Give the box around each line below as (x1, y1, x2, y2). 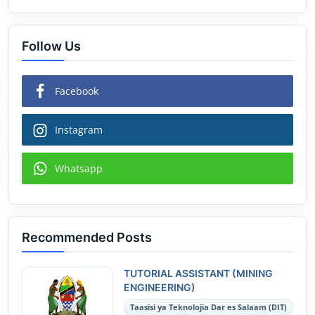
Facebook (55, 84, 98, 98)
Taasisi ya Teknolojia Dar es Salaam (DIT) (130, 302, 287, 312)
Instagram (55, 123, 103, 136)
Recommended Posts (22, 230, 152, 245)
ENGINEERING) (124, 281, 195, 293)
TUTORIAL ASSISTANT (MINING (124, 267, 273, 279)
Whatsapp (55, 162, 103, 175)
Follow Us (22, 39, 81, 53)
